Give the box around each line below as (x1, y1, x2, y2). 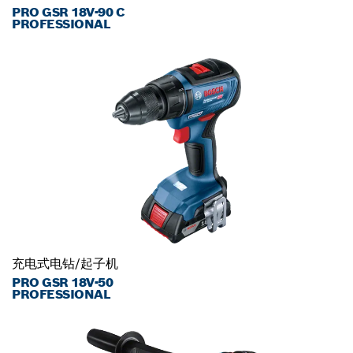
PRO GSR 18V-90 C (12, 4, 125, 21)
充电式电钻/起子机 (12, 255, 118, 273)
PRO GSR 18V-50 (12, 274, 113, 292)
